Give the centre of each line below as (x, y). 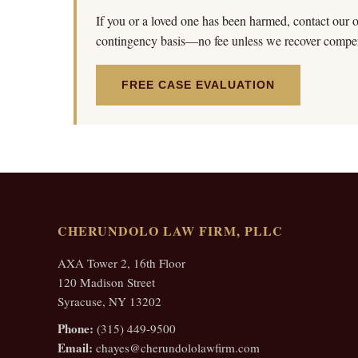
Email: (75, 348)
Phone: (76, 328)
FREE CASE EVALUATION (198, 85)
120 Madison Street (106, 282)
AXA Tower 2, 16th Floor (121, 263)
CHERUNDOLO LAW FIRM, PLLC (170, 231)
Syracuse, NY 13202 (109, 301)
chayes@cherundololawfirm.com (176, 348)
